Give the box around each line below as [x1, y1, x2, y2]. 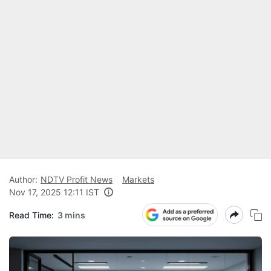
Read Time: [9, 209, 54, 220]
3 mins [57, 209, 85, 220]
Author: [9, 174, 38, 184]
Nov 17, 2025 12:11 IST [9, 187, 99, 197]
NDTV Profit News [41, 174, 113, 184]
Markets [122, 174, 154, 184]
